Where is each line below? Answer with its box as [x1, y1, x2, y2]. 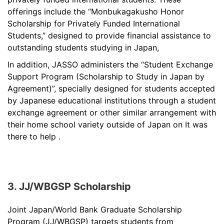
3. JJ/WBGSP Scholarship [7, 180, 131, 192]
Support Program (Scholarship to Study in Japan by [7, 71, 204, 81]
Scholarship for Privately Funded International [7, 18, 180, 28]
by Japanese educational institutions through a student [7, 95, 216, 105]
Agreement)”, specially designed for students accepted [7, 83, 215, 93]
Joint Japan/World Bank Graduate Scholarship [7, 204, 182, 214]
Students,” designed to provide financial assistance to [7, 30, 211, 40]
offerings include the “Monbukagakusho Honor [7, 6, 184, 16]
